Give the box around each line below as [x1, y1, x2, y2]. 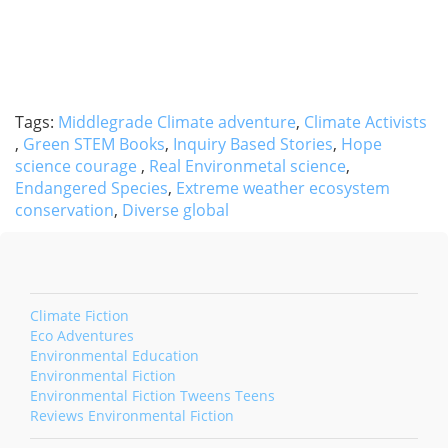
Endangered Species [15, 177, 168, 200]
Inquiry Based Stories [173, 133, 333, 156]
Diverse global [122, 199, 229, 222]
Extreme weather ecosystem [176, 177, 390, 200]
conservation [15, 199, 114, 222]
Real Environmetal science [149, 155, 346, 178]
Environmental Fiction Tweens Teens [30, 386, 275, 406]
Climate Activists [304, 111, 427, 134]
